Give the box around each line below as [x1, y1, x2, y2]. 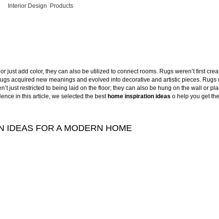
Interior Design [7, 2, 47, 10]
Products [49, 2, 73, 10]
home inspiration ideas [108, 93, 171, 100]
